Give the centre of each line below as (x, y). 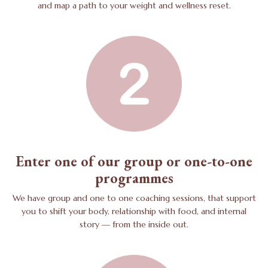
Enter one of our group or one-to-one (134, 161)
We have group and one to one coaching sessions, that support (134, 198)
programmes (134, 178)
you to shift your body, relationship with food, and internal (134, 211)
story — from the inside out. (134, 224)
